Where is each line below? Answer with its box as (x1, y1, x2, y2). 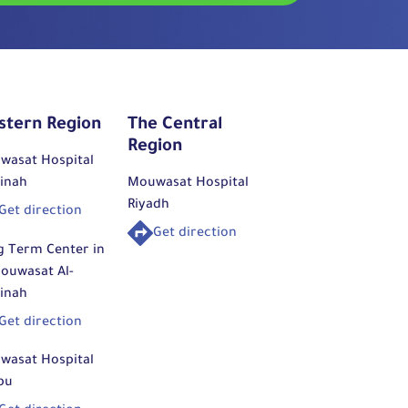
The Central (127, 117, 222, 136)
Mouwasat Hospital (127, 177, 249, 192)
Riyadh (127, 199, 169, 214)
